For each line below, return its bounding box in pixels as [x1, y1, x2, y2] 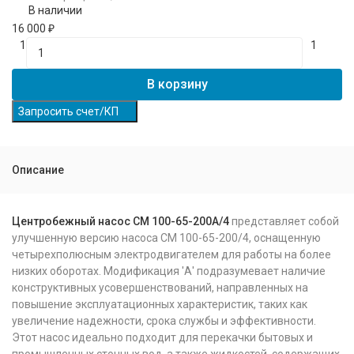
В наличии [28, 4, 82, 17]
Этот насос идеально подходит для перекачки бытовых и [12, 331, 313, 344]
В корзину [146, 77, 208, 92]
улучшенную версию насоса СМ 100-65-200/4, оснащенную [12, 232, 321, 244]
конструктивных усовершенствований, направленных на [12, 281, 308, 294]
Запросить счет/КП [18, 105, 119, 118]
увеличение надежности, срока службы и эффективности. [12, 314, 316, 327]
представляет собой [229, 215, 339, 228]
